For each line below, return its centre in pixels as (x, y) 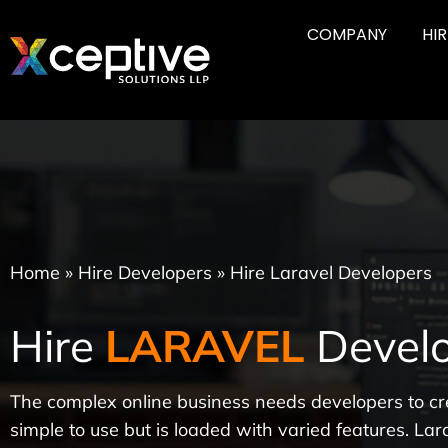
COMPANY (347, 34)
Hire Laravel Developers (331, 272)
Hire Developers (145, 272)
